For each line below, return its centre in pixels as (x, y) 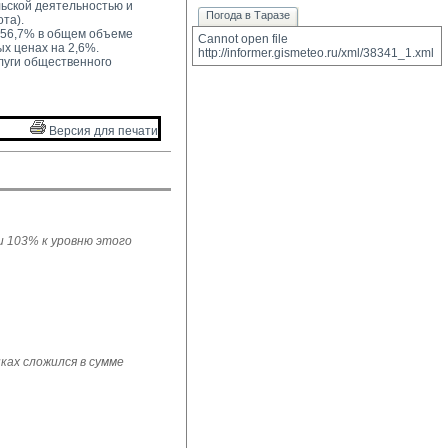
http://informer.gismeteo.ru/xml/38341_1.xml (316, 53)
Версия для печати (102, 131)
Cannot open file (243, 39)
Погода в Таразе (248, 15)
